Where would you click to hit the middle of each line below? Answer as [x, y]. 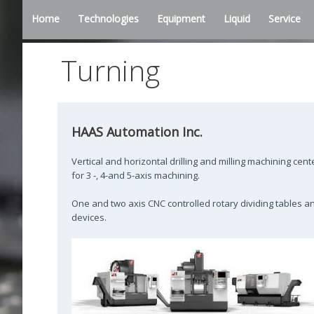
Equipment [181, 19]
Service [285, 19]
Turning [110, 70]
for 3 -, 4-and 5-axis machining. [136, 175]
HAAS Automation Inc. [137, 132]
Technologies [108, 19]
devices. [89, 217]
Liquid [237, 19]
